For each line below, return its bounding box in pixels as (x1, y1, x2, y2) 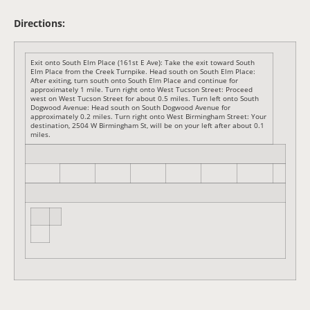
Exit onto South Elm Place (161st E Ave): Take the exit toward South (30, 57, 255, 67)
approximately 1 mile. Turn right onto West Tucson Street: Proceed (30, 84, 253, 94)
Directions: (14, 17, 65, 30)
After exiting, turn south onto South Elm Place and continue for (30, 75, 238, 85)
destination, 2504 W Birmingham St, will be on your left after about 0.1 (30, 120, 264, 130)
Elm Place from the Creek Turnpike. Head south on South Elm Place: (30, 66, 255, 76)
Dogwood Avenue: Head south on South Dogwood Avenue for (30, 102, 230, 112)
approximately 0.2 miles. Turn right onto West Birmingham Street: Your (30, 111, 266, 121)
